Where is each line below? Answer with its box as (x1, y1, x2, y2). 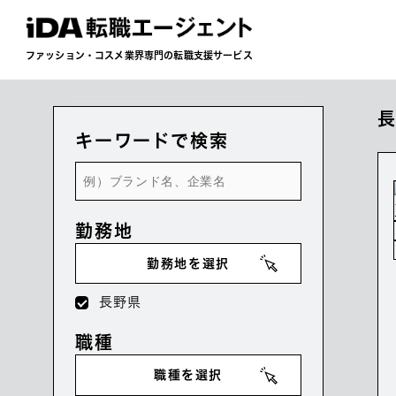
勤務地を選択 (147, 256, 230, 270)
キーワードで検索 (75, 132, 229, 150)
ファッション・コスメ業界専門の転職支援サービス (26, 49, 253, 60)
